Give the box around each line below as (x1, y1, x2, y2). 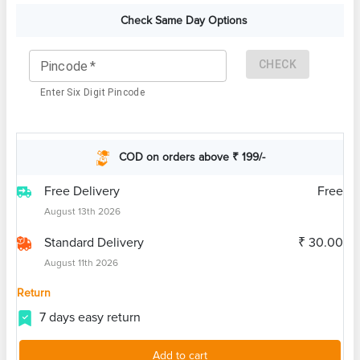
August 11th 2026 (44, 256, 118, 269)
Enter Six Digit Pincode (40, 86, 145, 98)
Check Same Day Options (121, 13, 247, 27)
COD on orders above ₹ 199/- (119, 150, 265, 164)
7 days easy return (39, 309, 141, 325)
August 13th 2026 (44, 205, 121, 218)
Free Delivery (44, 182, 120, 199)
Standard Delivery (44, 234, 144, 251)
